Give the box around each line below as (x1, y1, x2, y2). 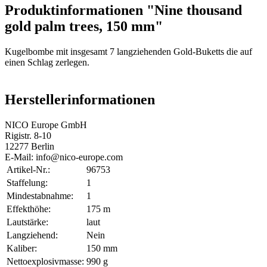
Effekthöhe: (7, 204, 51, 215)
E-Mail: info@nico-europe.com (5, 152, 123, 163)
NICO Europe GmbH (5, 120, 87, 131)
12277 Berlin (5, 141, 54, 152)
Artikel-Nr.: (7, 164, 50, 175)
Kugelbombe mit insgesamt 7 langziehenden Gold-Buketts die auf (5, 46, 252, 57)
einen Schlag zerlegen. (5, 57, 89, 68)
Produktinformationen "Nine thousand (5, 2, 242, 18)
